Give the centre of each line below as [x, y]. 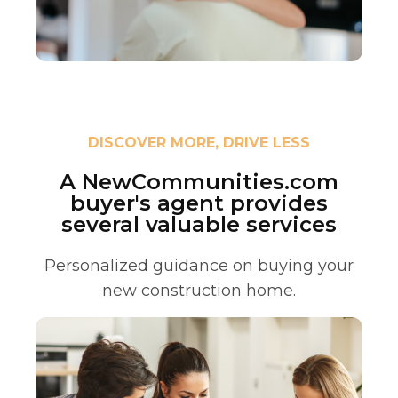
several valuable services [199, 224]
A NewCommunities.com [199, 181]
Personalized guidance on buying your [199, 265]
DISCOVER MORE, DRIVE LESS [199, 142]
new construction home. [199, 290]
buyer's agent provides [199, 203]
